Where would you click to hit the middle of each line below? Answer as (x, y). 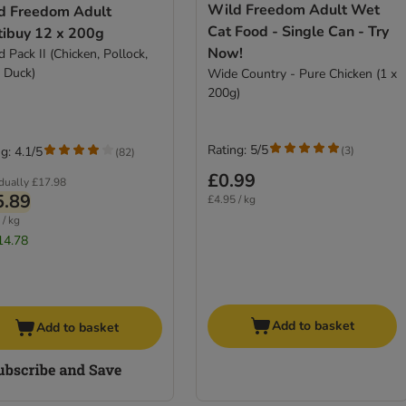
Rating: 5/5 (237, 150)
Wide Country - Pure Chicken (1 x (302, 74)
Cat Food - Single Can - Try (298, 32)
